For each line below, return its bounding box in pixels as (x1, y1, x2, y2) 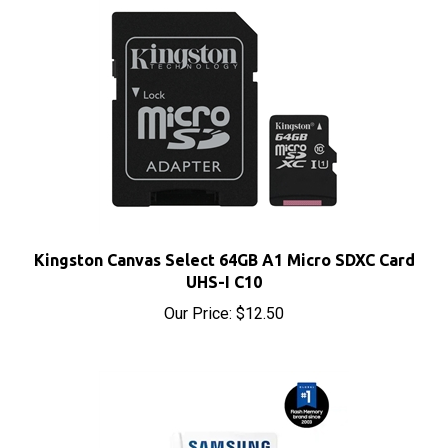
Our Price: (164, 282, 232, 301)
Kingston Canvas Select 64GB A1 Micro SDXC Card (33, 229, 415, 247)
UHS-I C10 (186, 251, 262, 269)
